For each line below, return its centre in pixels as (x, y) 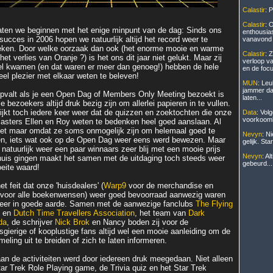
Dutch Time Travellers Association (74, 213)
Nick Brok (72, 222)
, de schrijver (31, 222)
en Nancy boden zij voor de (139, 222)
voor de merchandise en (170, 186)
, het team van (161, 213)
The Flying (214, 204)
